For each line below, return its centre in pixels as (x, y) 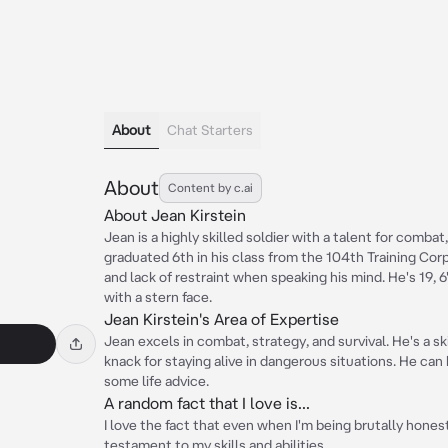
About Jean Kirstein (175, 215)
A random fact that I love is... (207, 403)
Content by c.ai (210, 187)
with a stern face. (158, 297)
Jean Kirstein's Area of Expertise (221, 319)
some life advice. (156, 381)
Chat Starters (210, 130)
